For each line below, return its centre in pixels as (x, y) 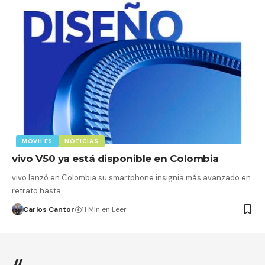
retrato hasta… (39, 191)
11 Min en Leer (104, 210)
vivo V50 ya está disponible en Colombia (115, 159)
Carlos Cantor (49, 210)
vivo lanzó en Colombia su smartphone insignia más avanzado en (131, 178)
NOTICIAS (81, 141)
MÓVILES (37, 141)
